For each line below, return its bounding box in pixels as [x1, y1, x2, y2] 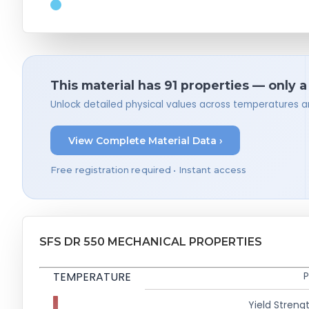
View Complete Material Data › [68, 134, 223, 147]
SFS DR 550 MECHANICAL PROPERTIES [39, 235, 262, 249]
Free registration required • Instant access [50, 165, 247, 176]
